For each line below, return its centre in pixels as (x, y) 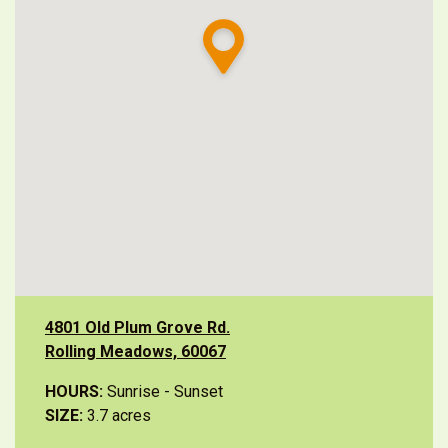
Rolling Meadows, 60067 (135, 351)
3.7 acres (117, 415)
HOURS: (74, 391)
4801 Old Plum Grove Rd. (137, 327)
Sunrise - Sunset (163, 391)
